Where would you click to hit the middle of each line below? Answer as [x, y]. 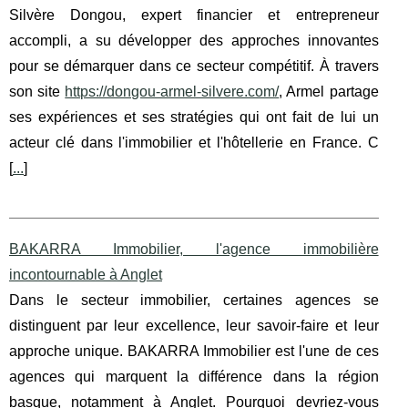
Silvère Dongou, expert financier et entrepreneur [194, 15]
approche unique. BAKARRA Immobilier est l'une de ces [194, 352]
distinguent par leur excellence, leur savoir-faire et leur [194, 326]
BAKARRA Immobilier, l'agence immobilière [194, 250]
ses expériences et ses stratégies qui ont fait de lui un [194, 117]
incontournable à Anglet [86, 275]
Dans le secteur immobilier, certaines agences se [194, 301]
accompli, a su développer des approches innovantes [194, 41]
